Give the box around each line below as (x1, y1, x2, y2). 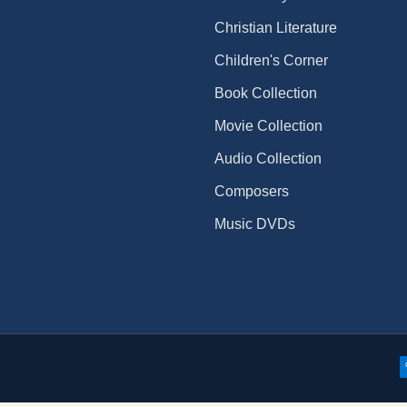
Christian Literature (214, 19, 337, 35)
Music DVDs (214, 215, 295, 232)
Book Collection (214, 84, 317, 101)
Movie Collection (214, 117, 323, 134)
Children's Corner (214, 52, 328, 68)
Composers (214, 183, 289, 199)
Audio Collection (214, 150, 322, 166)
